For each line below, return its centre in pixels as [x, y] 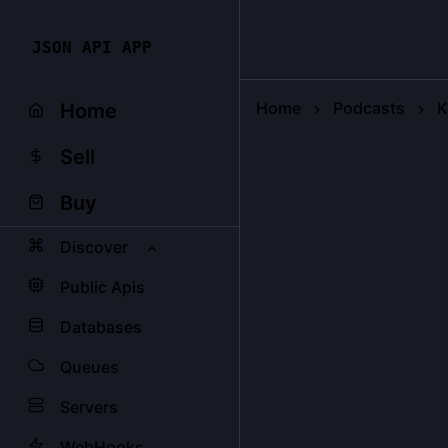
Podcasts [369, 108]
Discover [94, 247]
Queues [89, 367]
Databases [101, 327]
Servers [89, 407]
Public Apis [102, 287]
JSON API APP [92, 47]
